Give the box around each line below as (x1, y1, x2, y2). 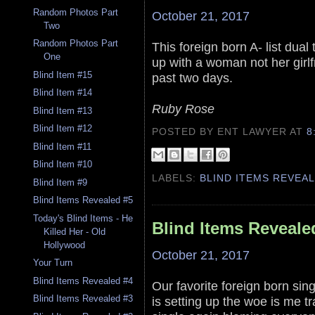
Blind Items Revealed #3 (33, 293, 134, 304)
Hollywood (44, 239, 86, 250)
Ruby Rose (152, 101, 214, 116)
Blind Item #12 (33, 123, 93, 134)
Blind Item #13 (33, 105, 93, 116)
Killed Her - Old (44, 226, 106, 237)
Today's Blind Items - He (33, 212, 134, 224)
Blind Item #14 (33, 87, 93, 98)
